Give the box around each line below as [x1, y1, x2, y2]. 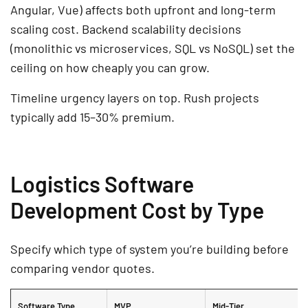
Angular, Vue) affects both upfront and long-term [10, 1, 276, 17]
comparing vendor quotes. [10, 260, 155, 276]
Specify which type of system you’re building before [10, 241, 289, 256]
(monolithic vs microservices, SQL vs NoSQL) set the [10, 40, 295, 56]
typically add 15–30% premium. [10, 109, 175, 124]
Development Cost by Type [10, 196, 264, 223]
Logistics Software [10, 170, 194, 197]
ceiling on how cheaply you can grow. [10, 59, 210, 75]
